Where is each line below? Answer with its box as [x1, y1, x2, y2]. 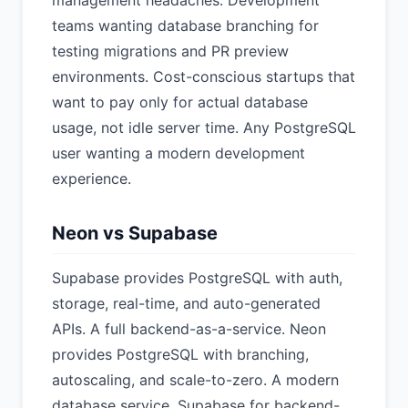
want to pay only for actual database [52, 93, 308, 111]
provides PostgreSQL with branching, [52, 345, 309, 363]
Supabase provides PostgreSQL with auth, [52, 269, 342, 287]
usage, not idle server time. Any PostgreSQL [52, 118, 356, 137]
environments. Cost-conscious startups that [52, 67, 355, 86]
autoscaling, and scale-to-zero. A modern [52, 371, 339, 389]
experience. [52, 169, 131, 188]
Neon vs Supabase [52, 222, 218, 244]
